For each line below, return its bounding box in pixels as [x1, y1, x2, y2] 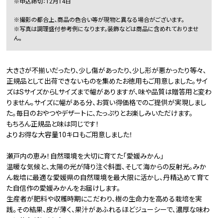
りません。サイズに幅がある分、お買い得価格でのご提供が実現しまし [6, 99, 206, 107]
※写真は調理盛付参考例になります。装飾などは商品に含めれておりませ [14, 26, 199, 33]
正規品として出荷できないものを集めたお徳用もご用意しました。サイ [6, 77, 208, 86]
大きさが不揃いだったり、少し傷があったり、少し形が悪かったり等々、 [6, 67, 206, 75]
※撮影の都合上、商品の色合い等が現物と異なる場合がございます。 [14, 17, 184, 24]
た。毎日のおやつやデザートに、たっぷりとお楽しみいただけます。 [6, 109, 193, 118]
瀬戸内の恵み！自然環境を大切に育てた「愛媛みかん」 [6, 152, 163, 161]
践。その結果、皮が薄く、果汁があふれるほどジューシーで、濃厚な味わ [6, 206, 210, 214]
